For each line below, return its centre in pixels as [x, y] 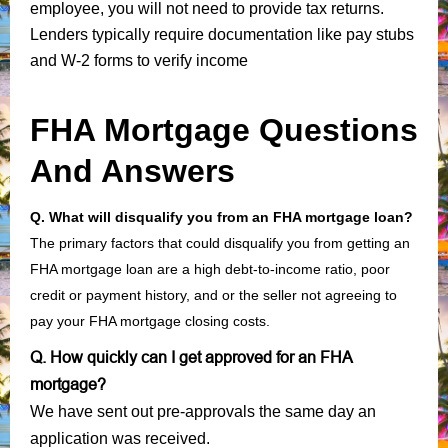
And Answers [137, 170]
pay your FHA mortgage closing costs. [150, 320]
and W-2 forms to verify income [139, 60]
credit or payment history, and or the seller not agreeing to [213, 294]
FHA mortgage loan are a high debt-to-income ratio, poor [210, 268]
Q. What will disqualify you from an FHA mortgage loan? [221, 216]
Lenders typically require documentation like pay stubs [222, 34]
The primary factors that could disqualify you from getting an [220, 242]
